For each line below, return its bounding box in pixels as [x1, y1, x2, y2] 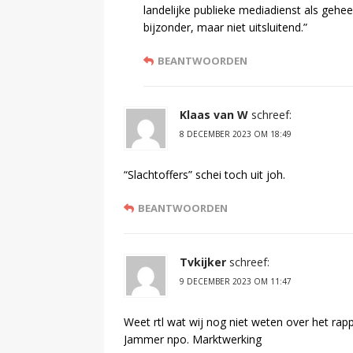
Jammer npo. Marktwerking [124, 331, 262, 347]
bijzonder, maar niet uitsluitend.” [143, 19, 307, 35]
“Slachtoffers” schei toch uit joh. [124, 166, 285, 182]
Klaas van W [180, 106, 248, 122]
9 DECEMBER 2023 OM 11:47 [180, 275, 292, 287]
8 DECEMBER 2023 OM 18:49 [180, 128, 292, 139]
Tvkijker [180, 254, 226, 269]
